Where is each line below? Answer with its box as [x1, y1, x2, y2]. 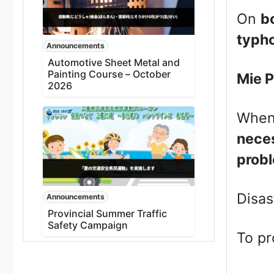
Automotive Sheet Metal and [48, 56, 180, 69]
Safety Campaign [48, 219, 128, 232]
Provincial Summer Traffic [48, 207, 167, 220]
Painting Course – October [48, 68, 171, 81]
